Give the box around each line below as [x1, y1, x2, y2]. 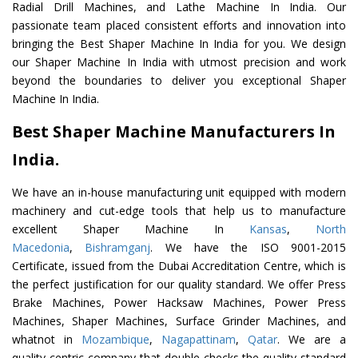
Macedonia [12, 240, 70, 256]
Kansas [249, 221, 287, 237]
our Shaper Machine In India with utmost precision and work [12, 54, 346, 70]
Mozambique [82, 332, 149, 348]
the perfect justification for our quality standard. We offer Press [12, 276, 346, 292]
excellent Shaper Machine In [12, 221, 249, 237]
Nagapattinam [161, 332, 236, 348]
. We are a [277, 332, 346, 348]
